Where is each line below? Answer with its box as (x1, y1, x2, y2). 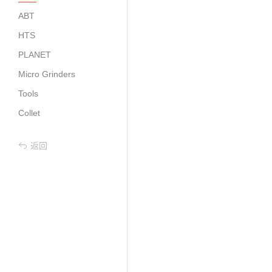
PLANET (18, 49, 51, 59)
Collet (18, 107, 40, 118)
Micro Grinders (18, 69, 75, 79)
